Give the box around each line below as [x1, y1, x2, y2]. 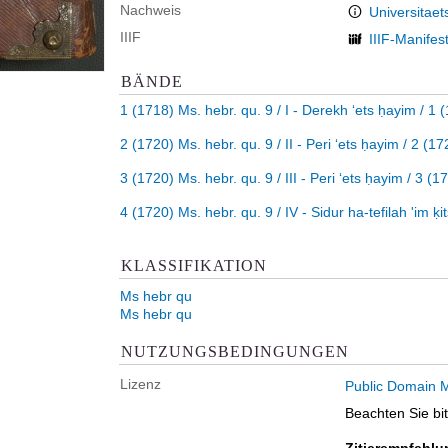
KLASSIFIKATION [121, 256, 267, 274]
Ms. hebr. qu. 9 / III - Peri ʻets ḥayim [178, 170, 403, 186]
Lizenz [120, 376, 161, 392]
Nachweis [120, 2, 181, 18]
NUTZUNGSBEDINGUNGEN [121, 342, 349, 360]
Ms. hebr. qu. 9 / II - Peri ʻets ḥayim [178, 136, 399, 152]
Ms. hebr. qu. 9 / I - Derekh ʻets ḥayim [178, 102, 416, 118]
